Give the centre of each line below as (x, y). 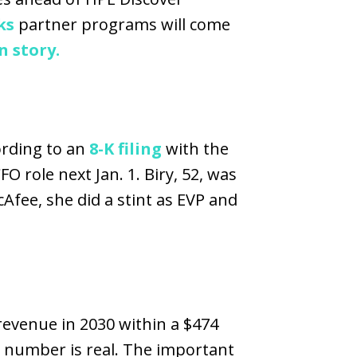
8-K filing (126, 149)
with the (195, 149)
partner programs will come (122, 24)
